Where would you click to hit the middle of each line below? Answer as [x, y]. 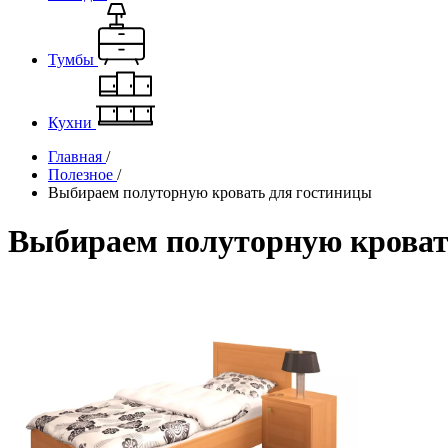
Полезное [80, 174]
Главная [75, 156]
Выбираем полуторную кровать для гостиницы [210, 192]
